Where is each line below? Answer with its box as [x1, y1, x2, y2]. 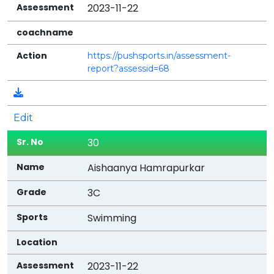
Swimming [87, 210, 137, 225]
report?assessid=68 [87, 62, 170, 74]
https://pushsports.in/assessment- [87, 50, 231, 61]
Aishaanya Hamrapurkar [87, 160, 206, 175]
